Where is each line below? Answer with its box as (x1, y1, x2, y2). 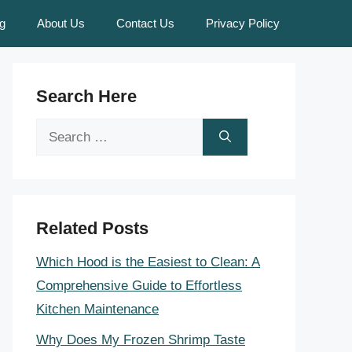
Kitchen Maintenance (36, 302, 159, 317)
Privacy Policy (206, 16, 280, 30)
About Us (37, 16, 85, 30)
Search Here (36, 86, 137, 106)
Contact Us (116, 16, 174, 30)
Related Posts (36, 218, 148, 238)
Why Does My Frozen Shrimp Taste (36, 332, 245, 347)
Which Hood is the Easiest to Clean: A (36, 255, 260, 269)
